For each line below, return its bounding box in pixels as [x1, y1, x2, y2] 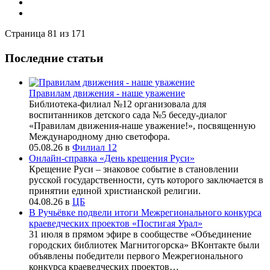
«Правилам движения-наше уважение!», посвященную [29, 120, 256, 131]
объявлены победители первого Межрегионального [29, 250, 243, 261]
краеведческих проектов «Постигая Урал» [29, 218, 202, 228]
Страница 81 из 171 [5, 28, 86, 39]
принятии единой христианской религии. [29, 185, 201, 196]
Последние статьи [5, 51, 104, 64]
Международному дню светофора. [29, 131, 170, 142]
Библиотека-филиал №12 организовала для [29, 98, 206, 109]
